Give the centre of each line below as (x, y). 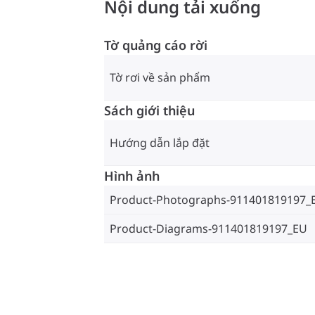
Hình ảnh (132, 176)
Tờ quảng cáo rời (156, 45)
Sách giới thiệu (149, 111)
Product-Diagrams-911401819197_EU (208, 229)
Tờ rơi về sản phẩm (160, 78)
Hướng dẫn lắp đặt (160, 143)
